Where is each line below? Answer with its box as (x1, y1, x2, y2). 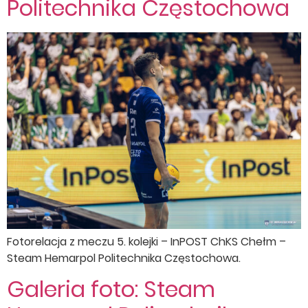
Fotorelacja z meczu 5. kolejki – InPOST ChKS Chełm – (7, 233, 286, 250)
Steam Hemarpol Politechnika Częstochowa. (7, 250, 241, 266)
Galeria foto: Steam (7, 274, 215, 305)
